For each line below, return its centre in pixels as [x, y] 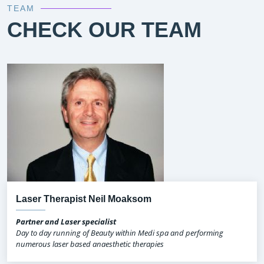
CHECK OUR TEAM [104, 30]
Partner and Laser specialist [66, 222]
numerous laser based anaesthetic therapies [90, 244]
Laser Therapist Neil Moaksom [84, 199]
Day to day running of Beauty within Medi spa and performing [120, 233]
